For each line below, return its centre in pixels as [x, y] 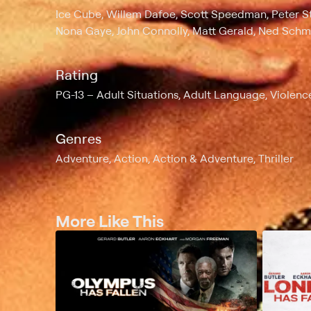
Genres [78, 138]
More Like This [110, 220]
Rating [77, 74]
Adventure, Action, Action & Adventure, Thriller [175, 158]
